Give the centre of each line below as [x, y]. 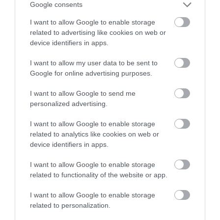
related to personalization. [70, 205]
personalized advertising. [69, 103]
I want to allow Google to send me [83, 93]
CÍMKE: [18, 136]
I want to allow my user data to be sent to [94, 63]
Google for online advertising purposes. [91, 73]
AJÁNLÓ [17, 184]
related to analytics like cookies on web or [95, 134]
